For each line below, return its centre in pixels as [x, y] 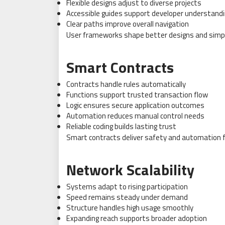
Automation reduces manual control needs [135, 116]
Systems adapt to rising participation [127, 186]
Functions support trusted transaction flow [137, 94]
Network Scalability [130, 170]
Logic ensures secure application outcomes [135, 105]
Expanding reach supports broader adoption [137, 218]
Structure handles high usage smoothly [130, 207]
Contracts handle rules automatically [126, 84]
